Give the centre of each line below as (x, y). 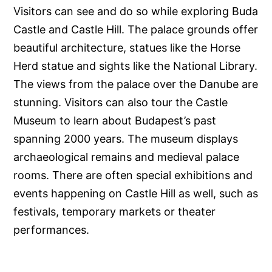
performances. (52, 230)
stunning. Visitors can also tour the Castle (121, 103)
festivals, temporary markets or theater (115, 212)
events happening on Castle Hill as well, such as (136, 194)
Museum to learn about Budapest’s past (115, 121)
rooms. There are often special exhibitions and (133, 175)
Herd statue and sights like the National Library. (136, 66)
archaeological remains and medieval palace (127, 157)
